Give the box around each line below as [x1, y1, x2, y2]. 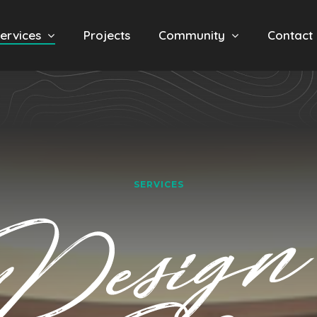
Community [158, 28, 225, 42]
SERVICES [133, 178, 184, 190]
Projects [83, 28, 130, 42]
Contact [267, 28, 313, 42]
